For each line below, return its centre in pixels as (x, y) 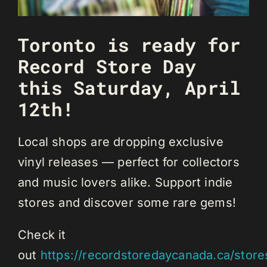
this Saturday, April (129, 87)
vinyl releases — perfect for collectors (129, 162)
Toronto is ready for (129, 44)
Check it (42, 235)
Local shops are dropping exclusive (121, 142)
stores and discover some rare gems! (127, 203)
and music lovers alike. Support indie (125, 183)
